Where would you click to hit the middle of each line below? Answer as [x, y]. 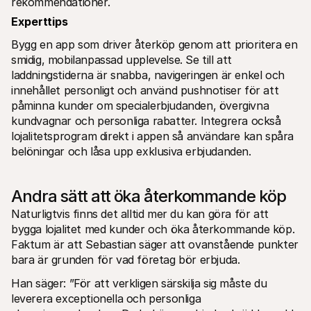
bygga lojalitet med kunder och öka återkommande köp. [153, 229]
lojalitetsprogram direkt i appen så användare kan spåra [153, 136]
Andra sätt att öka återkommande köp [149, 196]
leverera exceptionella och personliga [106, 298]
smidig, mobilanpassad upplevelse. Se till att [122, 59]
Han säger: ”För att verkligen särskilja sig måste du [139, 283]
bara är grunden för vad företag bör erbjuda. [127, 259]
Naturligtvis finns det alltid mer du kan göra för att [140, 213]
